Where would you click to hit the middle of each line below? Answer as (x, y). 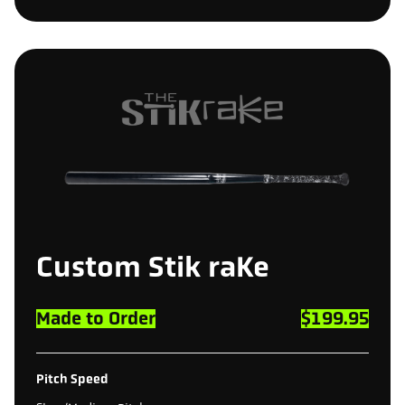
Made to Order (96, 318)
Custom (89, 266)
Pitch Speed (72, 379)
